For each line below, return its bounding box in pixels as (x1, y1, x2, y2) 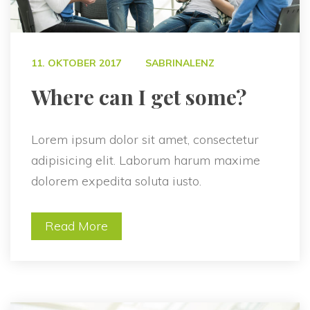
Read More (45, 218, 108, 235)
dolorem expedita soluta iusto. (31, 173, 201, 190)
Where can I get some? (31, 83, 246, 111)
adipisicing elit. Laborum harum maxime (31, 152, 260, 169)
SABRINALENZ (145, 57, 215, 70)
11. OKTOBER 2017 (31, 57, 121, 70)
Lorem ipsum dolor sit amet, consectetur (31, 131, 259, 148)
